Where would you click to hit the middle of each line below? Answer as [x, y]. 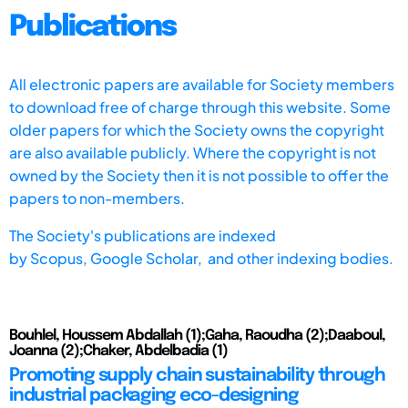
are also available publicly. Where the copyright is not [193, 152]
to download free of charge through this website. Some [200, 107]
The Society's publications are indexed [143, 235]
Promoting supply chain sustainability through [197, 375]
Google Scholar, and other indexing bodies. [242, 258]
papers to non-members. [97, 198]
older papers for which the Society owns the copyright [197, 129]
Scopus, [60, 258]
